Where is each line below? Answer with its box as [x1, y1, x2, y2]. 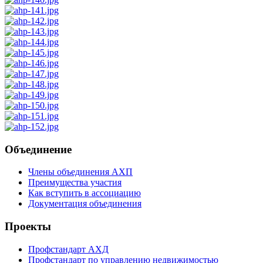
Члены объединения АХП [28, 167, 133, 177]
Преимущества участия [28, 177, 122, 188]
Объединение [5, 143, 72, 156]
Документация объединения [28, 198, 141, 209]
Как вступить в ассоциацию [28, 188, 141, 198]
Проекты [5, 220, 51, 233]
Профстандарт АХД [28, 244, 109, 254]
